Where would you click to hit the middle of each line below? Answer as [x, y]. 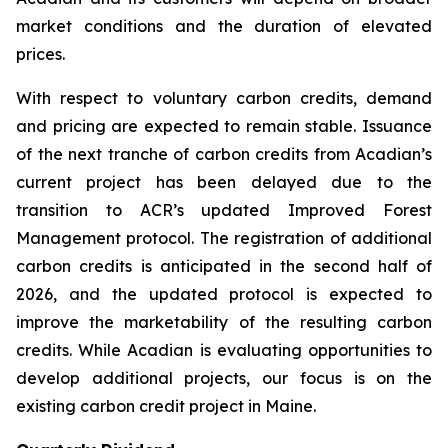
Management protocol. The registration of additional [224, 238]
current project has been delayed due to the [224, 182]
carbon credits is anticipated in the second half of [224, 266]
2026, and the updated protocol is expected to [224, 294]
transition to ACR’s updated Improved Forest [224, 210]
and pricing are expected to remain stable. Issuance [224, 126]
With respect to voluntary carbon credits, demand [224, 98]
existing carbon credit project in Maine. [166, 406]
